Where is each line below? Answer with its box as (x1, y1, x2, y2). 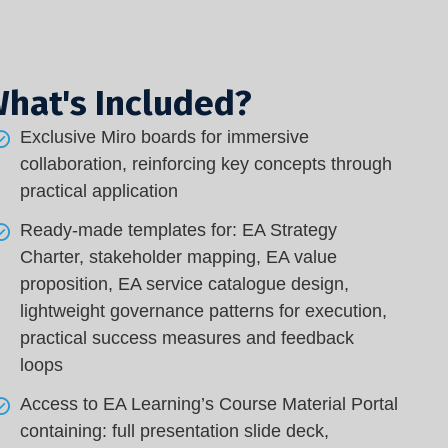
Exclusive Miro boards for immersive (20, 127, 310, 147)
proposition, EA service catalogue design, (20, 274, 350, 294)
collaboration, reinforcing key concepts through (20, 154, 393, 174)
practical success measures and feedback (20, 328, 355, 348)
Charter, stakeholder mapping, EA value (20, 247, 338, 267)
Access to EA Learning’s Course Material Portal (20, 394, 399, 414)
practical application (20, 181, 179, 201)
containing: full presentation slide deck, (20, 421, 330, 441)
